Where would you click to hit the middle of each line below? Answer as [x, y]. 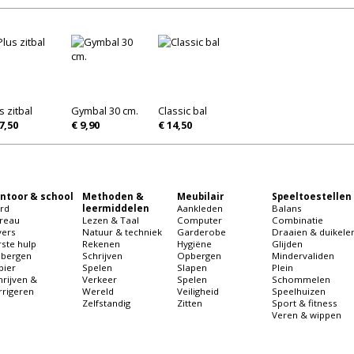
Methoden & [113, 197]
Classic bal [183, 111]
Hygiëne [194, 244]
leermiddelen [116, 209]
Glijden [287, 244]
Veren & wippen [307, 315]
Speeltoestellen [312, 197]
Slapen [192, 268]
